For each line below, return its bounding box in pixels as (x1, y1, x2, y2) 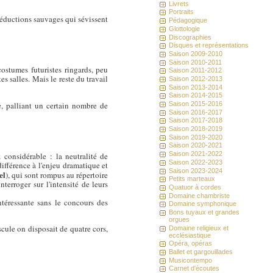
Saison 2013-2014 (169, 83, 223, 91)
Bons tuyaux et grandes (169, 208, 240, 216)
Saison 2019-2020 (169, 133, 223, 141)
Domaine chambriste (169, 191, 230, 199)
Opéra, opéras (169, 239, 213, 247)
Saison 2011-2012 (169, 66, 222, 74)
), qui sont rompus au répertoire (5, 169, 108, 181)
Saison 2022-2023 (169, 158, 223, 166)
